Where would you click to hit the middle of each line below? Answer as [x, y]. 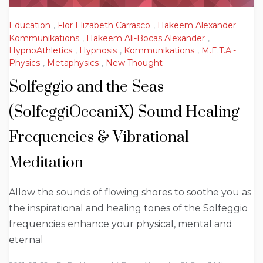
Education [30, 26]
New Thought [134, 63]
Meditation [46, 163]
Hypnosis [98, 50]
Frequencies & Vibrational [99, 138]
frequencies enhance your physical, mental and [121, 224]
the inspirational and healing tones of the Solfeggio [128, 208]
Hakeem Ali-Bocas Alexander [146, 38]
